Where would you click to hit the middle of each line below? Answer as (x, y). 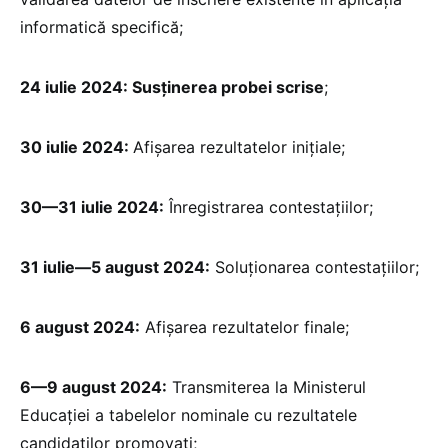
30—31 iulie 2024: (92, 207)
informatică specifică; (101, 27)
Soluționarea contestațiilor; (314, 267)
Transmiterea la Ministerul (266, 387)
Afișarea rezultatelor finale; (244, 327)
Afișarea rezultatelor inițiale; (239, 147)
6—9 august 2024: (93, 387)
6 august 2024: (80, 327)
